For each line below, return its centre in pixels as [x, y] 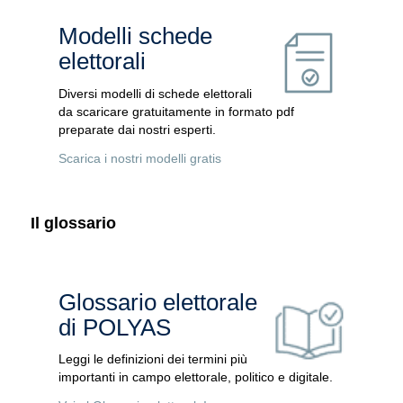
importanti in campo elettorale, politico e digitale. [195, 377]
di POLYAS [114, 327]
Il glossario [73, 223]
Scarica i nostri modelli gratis [139, 158]
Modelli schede [135, 36]
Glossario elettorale [157, 302]
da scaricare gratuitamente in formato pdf [176, 111]
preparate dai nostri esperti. [137, 129]
